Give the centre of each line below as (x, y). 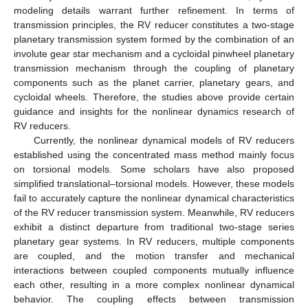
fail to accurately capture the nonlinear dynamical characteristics (154, 198)
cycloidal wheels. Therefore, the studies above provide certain (154, 97)
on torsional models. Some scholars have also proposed (154, 169)
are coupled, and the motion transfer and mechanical (154, 255)
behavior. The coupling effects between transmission (154, 299)
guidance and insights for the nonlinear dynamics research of (154, 111)
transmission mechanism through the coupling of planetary (154, 68)
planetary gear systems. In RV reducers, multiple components (154, 241)
